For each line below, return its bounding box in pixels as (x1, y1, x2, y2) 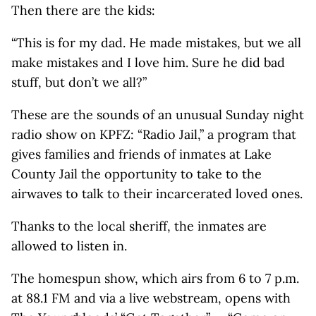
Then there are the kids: (11, 2, 155, 18)
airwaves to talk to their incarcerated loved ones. (11, 186, 303, 202)
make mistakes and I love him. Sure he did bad (11, 54, 285, 71)
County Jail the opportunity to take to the (11, 166, 262, 182)
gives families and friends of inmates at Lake (11, 146, 272, 162)
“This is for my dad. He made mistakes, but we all (11, 35, 301, 51)
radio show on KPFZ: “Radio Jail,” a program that (11, 126, 296, 142)
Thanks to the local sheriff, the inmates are (11, 218, 267, 234)
